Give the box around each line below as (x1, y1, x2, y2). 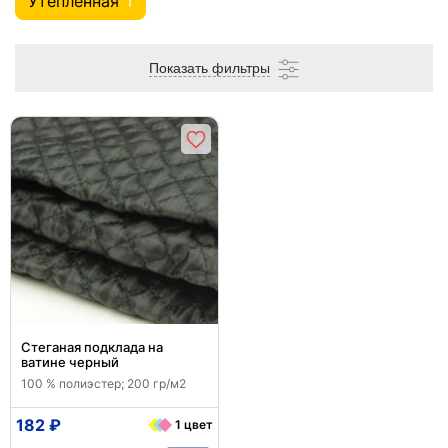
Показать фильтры (148, 60, 270, 76)
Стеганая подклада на (21, 339, 163, 355)
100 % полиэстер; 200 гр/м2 (21, 376, 186, 391)
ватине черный (21, 354, 119, 370)
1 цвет (175, 417, 213, 432)
